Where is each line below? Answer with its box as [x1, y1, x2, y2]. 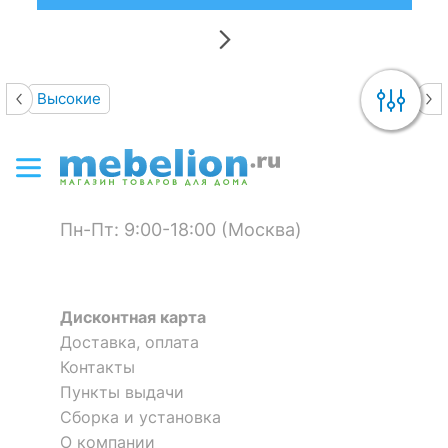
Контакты [60, 357, 135, 378]
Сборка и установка [60, 407, 221, 428]
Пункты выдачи [60, 382, 184, 403]
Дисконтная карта [60, 307, 206, 328]
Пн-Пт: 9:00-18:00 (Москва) [60, 218, 302, 240]
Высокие [37, 88, 101, 108]
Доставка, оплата [60, 332, 199, 353]
